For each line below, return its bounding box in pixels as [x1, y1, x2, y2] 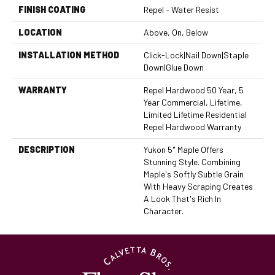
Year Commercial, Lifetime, [144, 97, 242, 107]
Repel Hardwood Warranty [144, 122, 241, 132]
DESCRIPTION [18, 144, 75, 155]
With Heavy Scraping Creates [144, 181, 253, 192]
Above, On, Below [144, 27, 208, 37]
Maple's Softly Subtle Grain [144, 169, 244, 179]
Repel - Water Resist [144, 4, 219, 15]
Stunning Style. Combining [144, 157, 241, 167]
